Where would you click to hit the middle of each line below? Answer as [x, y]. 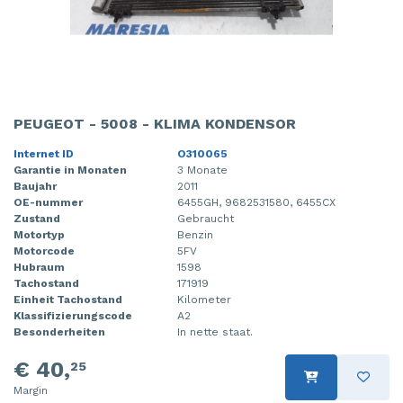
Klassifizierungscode [73, 315]
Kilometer [204, 299]
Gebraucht [206, 218]
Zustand [37, 218]
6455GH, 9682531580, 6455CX [256, 202]
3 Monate [202, 170]
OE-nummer [48, 202]
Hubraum [39, 267]
